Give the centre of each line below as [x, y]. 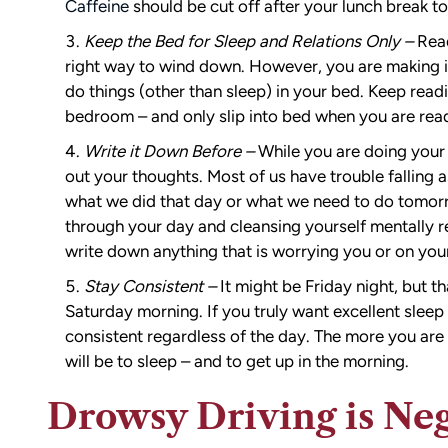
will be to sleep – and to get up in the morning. [236, 361]
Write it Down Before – [168, 151]
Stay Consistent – [149, 286]
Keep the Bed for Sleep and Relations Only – [250, 41]
